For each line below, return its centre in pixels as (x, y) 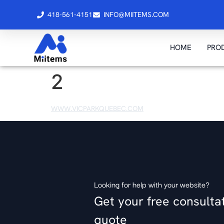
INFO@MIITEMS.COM (136, 14)
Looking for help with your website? (152, 184)
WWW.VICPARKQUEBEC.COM (97, 108)
